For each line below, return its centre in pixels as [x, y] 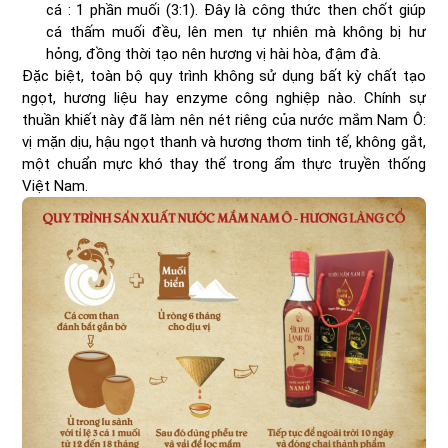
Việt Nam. [55, 185]
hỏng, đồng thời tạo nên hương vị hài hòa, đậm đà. [214, 53]
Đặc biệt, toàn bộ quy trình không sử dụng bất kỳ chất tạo [224, 75]
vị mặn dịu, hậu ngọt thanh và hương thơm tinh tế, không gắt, [224, 141]
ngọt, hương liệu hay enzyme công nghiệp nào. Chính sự [224, 97]
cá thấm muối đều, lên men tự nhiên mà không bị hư [236, 31]
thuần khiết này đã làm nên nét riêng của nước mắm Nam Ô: [224, 119]
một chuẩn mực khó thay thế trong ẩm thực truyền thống [224, 163]
